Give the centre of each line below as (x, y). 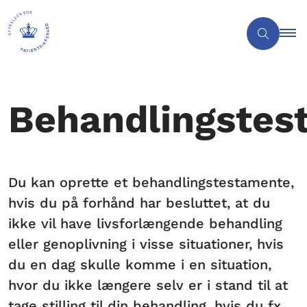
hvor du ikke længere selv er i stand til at (148, 285)
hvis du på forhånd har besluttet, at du (139, 202)
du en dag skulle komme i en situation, (140, 264)
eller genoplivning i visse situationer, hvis (146, 244)
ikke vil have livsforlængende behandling (145, 223)
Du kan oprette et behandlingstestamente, (151, 182)
